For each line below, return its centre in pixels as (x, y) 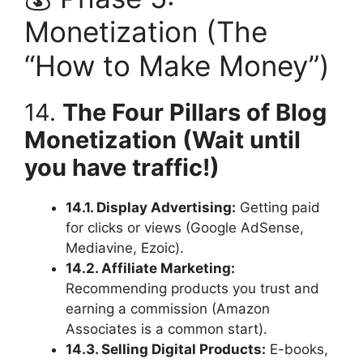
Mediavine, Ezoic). (125, 248)
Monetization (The (146, 32)
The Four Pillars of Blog (194, 113)
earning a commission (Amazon (168, 309)
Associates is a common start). (167, 329)
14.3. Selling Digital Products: (166, 350)
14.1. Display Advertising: (151, 208)
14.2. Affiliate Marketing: (150, 269)
